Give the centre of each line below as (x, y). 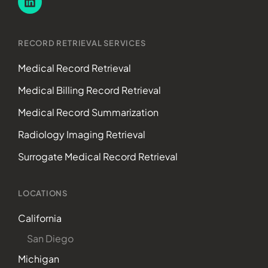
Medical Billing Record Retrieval (89, 90)
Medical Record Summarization (88, 112)
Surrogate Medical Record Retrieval (98, 156)
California (40, 218)
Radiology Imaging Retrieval (82, 134)
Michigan (39, 258)
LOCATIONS (43, 193)
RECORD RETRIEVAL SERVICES (82, 43)
